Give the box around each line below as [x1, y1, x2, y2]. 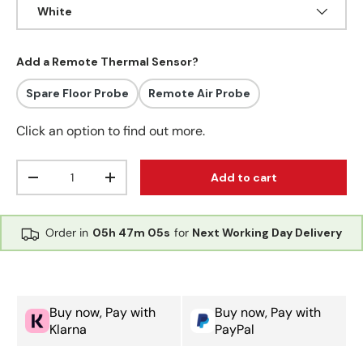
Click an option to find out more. [16, 122, 205, 140]
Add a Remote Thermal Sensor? [16, 54, 199, 70]
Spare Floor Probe [26, 86, 129, 101]
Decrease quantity [32, 176, 141, 191]
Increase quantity [109, 176, 214, 191]
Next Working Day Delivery [192, 225, 342, 241]
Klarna [49, 321, 87, 339]
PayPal [215, 321, 254, 339]
